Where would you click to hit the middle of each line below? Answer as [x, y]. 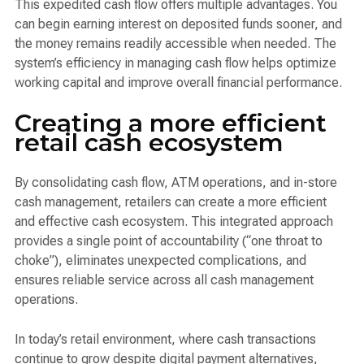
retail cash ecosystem [149, 142]
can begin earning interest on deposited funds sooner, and [178, 24]
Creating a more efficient [171, 123]
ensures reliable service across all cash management [164, 279]
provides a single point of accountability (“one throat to [169, 240]
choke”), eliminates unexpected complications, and [160, 260]
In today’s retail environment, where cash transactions [165, 339]
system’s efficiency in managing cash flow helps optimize [175, 63]
